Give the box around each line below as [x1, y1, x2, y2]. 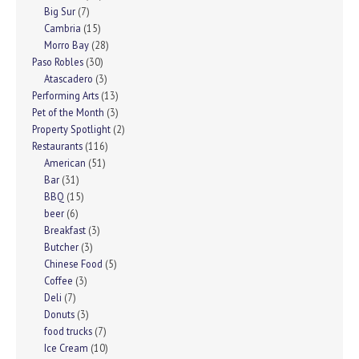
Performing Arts [32, 89, 99, 103]
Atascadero [44, 72, 93, 86]
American [44, 156, 86, 170]
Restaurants [32, 139, 83, 153]
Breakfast [44, 224, 86, 237]
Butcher [44, 240, 79, 254]
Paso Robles [32, 55, 83, 69]
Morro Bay [44, 38, 89, 52]
